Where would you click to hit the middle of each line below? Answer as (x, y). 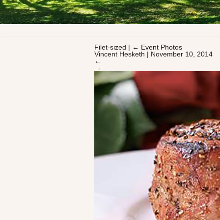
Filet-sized (111, 47)
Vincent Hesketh (120, 54)
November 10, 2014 (182, 54)
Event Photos (162, 47)
